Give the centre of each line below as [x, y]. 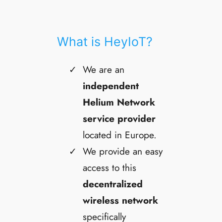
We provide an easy [123, 151]
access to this [110, 168]
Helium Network [119, 102]
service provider [119, 119]
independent [111, 86]
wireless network [121, 200]
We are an [104, 70]
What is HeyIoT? [105, 42]
